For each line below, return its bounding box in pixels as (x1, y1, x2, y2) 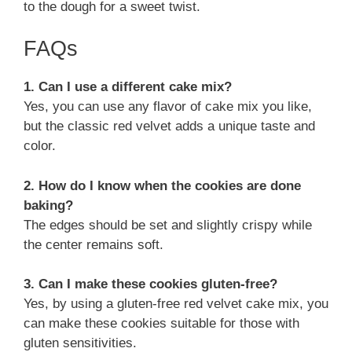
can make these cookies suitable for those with (24, 316, 299, 332)
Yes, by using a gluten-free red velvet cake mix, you (24, 296, 328, 312)
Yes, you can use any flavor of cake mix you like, (24, 99, 312, 115)
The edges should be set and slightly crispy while (24, 217, 312, 233)
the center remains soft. (24, 236, 163, 252)
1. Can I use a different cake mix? (24, 79, 232, 95)
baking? (24, 197, 73, 213)
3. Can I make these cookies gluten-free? (24, 277, 277, 292)
